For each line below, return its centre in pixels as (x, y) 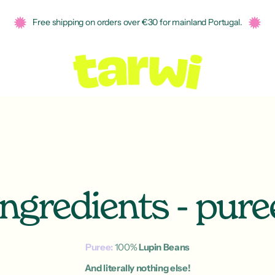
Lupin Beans (164, 247)
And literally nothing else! (137, 268)
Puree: (99, 247)
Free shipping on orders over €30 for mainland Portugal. (137, 22)
